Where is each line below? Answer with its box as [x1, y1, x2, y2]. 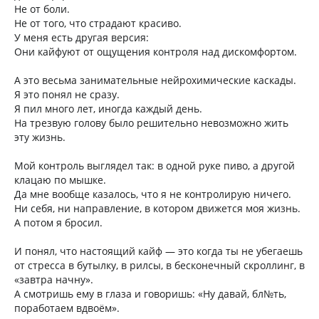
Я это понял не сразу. [14, 88, 120, 101]
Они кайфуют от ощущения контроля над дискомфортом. [14, 45, 297, 58]
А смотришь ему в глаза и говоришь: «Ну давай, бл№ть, [14, 287, 286, 300]
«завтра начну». [14, 273, 93, 286]
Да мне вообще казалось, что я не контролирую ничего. [14, 187, 291, 201]
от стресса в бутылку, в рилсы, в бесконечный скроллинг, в [14, 258, 305, 272]
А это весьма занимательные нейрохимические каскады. [14, 73, 296, 87]
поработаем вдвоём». [14, 301, 120, 315]
